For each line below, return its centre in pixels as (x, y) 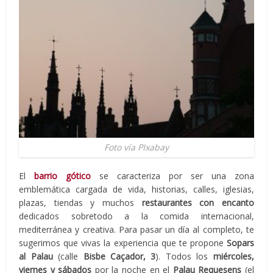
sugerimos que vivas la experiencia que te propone (123, 243)
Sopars (240, 243)
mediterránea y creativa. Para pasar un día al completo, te (136, 229)
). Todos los (184, 256)
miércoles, (233, 256)
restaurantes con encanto (198, 202)
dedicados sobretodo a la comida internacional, (136, 216)
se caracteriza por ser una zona (177, 175)
